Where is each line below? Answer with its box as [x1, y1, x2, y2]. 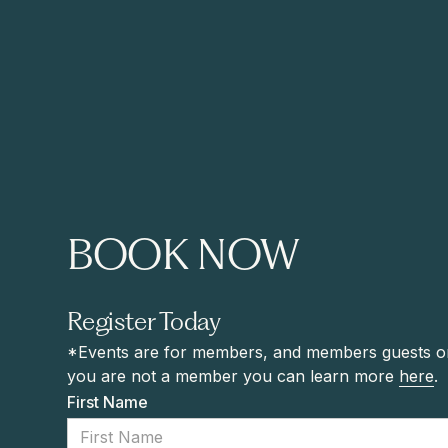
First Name [67, 392, 149, 413]
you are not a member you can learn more [67, 366, 400, 387]
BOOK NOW [67, 238, 300, 280]
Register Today [67, 311, 221, 337]
